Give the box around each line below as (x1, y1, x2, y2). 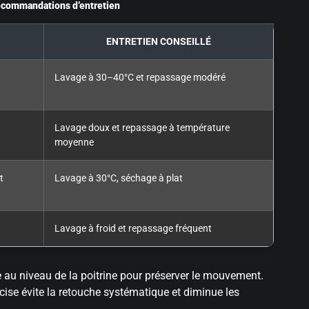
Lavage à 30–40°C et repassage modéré (54, 71, 226, 83)
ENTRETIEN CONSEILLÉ (106, 35, 211, 48)
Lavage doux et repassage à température (54, 121, 230, 134)
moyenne (54, 136, 94, 148)
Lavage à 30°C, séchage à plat (54, 172, 183, 184)
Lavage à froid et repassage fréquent (54, 222, 212, 235)
